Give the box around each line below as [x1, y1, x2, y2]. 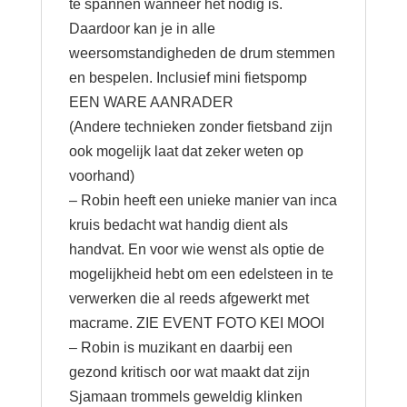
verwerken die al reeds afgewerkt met [68, 291, 309, 307]
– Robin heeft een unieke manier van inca [68, 193, 337, 209]
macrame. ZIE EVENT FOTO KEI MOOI [68, 315, 324, 332]
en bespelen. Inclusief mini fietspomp [68, 70, 307, 86]
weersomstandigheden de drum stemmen [68, 45, 335, 62]
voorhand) [68, 168, 134, 184]
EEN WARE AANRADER [68, 94, 233, 111]
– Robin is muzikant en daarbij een [68, 340, 293, 356]
